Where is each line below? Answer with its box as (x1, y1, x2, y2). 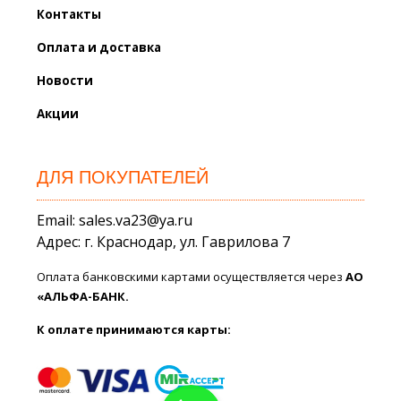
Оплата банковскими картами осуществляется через (37, 268, 346, 285)
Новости (37, 72, 94, 89)
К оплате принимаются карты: (37, 320, 232, 337)
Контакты (37, 5, 102, 22)
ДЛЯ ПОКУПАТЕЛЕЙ (37, 166, 209, 187)
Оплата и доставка (37, 38, 162, 55)
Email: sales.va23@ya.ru (37, 209, 193, 230)
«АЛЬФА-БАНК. (37, 287, 130, 304)
